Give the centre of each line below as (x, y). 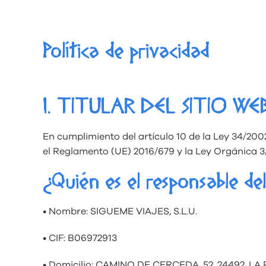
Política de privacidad (126, 52)
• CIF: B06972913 (80, 238)
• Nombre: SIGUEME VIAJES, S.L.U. (120, 211)
